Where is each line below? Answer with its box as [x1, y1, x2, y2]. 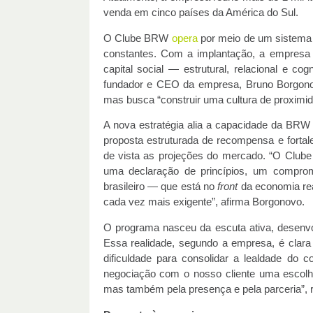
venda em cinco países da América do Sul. [103, 7, 298, 18]
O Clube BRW [103, 32, 172, 44]
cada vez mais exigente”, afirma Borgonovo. [103, 196, 307, 208]
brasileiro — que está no [103, 181, 218, 193]
